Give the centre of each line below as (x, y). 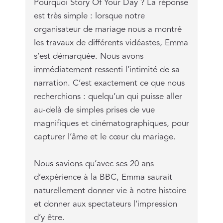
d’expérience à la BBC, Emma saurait (103, 177)
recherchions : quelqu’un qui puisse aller (108, 97)
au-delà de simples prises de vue (94, 110)
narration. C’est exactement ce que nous (109, 83)
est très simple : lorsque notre (89, 16)
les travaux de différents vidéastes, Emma (111, 43)
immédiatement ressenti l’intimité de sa (107, 70)
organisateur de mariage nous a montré (108, 30)
